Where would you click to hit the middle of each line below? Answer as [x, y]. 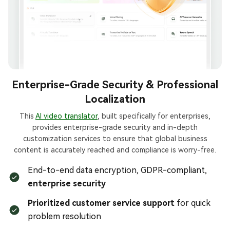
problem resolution [64, 216]
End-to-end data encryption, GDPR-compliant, [117, 170]
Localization [115, 99]
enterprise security [67, 183]
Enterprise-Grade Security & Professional [115, 84]
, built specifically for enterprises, [154, 116]
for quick [193, 203]
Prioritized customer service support [101, 203]
